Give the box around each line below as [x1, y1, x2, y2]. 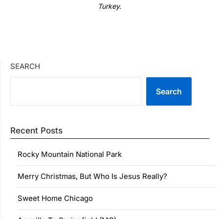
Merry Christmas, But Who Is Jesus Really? [18, 172, 167, 181]
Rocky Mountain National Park [18, 150, 122, 159]
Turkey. [98, 2, 121, 11]
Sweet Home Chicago [18, 194, 93, 203]
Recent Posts [10, 126, 63, 136]
